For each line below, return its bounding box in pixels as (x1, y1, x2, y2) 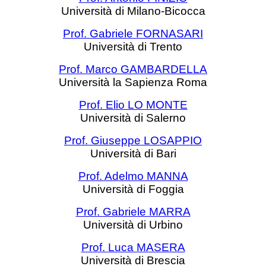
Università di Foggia (82, 183, 184, 195)
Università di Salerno (80, 112, 186, 124)
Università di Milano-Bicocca (61, 5, 205, 17)
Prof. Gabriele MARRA (75, 205, 191, 218)
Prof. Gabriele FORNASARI (63, 27, 203, 40)
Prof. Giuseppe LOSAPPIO (64, 134, 202, 147)
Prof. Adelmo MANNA (78, 170, 188, 182)
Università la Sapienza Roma (59, 76, 207, 88)
